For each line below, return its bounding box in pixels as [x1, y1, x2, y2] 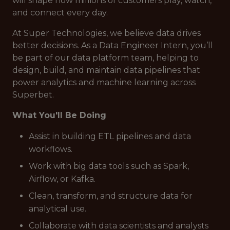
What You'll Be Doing [12, 110, 106, 120]
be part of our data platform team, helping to [12, 53, 199, 63]
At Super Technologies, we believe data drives [12, 28, 201, 38]
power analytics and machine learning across [12, 78, 196, 87]
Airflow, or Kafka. [29, 174, 95, 184]
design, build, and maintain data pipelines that [12, 65, 200, 75]
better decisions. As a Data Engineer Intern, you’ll [12, 41, 213, 50]
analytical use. [29, 204, 86, 214]
